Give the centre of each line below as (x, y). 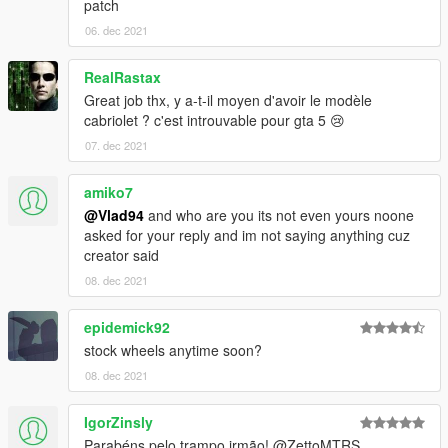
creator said (121, 254)
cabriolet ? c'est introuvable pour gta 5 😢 (214, 119)
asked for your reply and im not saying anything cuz (247, 234)
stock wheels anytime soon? (173, 349)
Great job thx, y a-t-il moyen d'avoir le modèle (228, 99)
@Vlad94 (114, 214)
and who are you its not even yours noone (279, 214)
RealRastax (122, 76)
